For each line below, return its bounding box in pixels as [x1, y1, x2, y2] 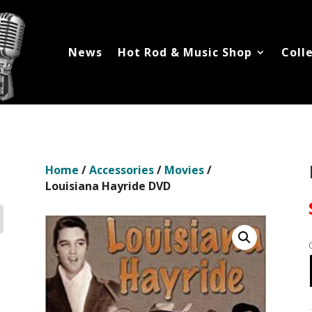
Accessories [88, 162, 154, 178]
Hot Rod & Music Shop [118, 45, 252, 60]
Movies [164, 162, 204, 178]
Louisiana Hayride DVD [45, 178, 171, 194]
